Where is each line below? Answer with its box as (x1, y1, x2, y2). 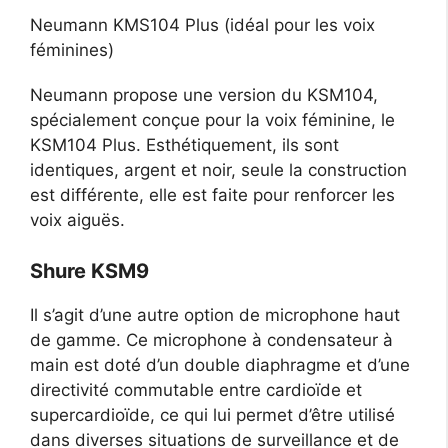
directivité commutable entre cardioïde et (30, 379, 362, 400)
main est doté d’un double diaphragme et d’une (30, 354, 410, 375)
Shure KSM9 (30, 258, 149, 283)
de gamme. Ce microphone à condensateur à (30, 329, 393, 350)
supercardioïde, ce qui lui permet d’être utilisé (30, 404, 395, 425)
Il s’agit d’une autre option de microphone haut (30, 304, 400, 325)
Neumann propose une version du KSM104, (30, 85, 378, 106)
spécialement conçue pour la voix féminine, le (30, 110, 395, 131)
